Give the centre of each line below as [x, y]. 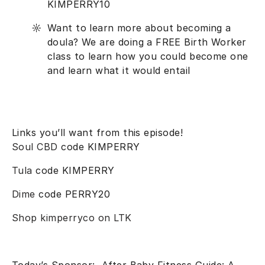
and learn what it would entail [121, 70]
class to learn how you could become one [148, 56]
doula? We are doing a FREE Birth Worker [147, 42]
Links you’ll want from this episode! [98, 133]
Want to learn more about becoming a [139, 28]
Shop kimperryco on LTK [72, 218]
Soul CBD [35, 147]
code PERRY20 [74, 194]
